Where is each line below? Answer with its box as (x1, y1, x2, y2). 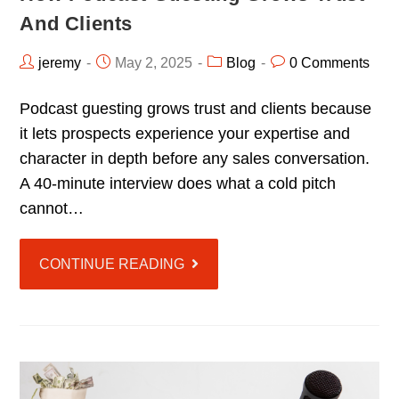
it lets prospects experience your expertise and (20, 125, 351, 143)
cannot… (20, 199, 85, 218)
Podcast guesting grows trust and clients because (20, 100, 372, 118)
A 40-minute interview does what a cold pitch (20, 175, 337, 193)
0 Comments (289, 55, 370, 71)
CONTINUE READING (39, 256, 185, 273)
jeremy (38, 55, 82, 71)
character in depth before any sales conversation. (20, 150, 370, 168)
